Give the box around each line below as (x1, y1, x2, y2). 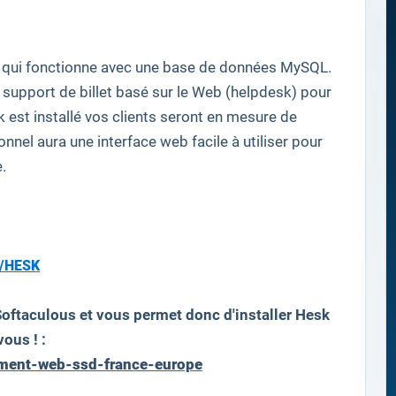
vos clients (85, 109, 156, 126)
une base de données (135, 59, 277, 76)
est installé (9, 109, 81, 126)
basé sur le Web (116, 84, 222, 101)
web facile (160, 133, 228, 150)
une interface (70, 133, 156, 150)
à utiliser (232, 133, 288, 150)
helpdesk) (231, 84, 301, 101)
